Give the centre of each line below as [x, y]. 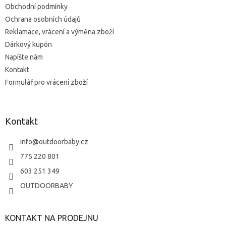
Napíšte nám [24, 57]
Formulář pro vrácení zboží [46, 82]
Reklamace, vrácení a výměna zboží [60, 32]
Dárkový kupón [29, 44]
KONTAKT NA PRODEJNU [52, 218]
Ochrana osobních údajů [43, 19]
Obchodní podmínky [36, 6]
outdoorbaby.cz [64, 142]
